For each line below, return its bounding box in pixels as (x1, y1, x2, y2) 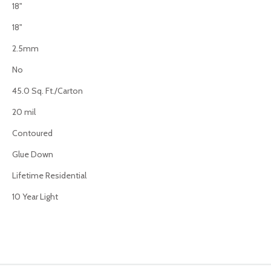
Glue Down (12, 149, 53, 160)
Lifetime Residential (12, 170, 87, 181)
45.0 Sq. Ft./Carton (12, 85, 83, 96)
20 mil (12, 106, 36, 117)
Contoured (12, 128, 53, 139)
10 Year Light (12, 191, 58, 202)
